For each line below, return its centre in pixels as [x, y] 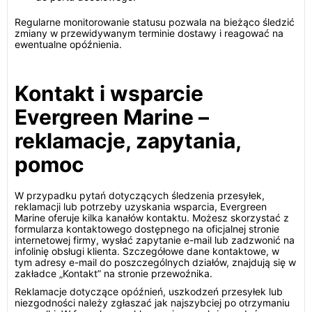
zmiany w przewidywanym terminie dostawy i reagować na [149, 33]
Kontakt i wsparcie [109, 93]
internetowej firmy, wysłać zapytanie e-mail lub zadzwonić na [155, 240]
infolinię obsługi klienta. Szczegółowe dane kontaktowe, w [147, 251]
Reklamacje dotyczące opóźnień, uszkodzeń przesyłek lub [149, 291]
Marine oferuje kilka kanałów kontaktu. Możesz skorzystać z [152, 218]
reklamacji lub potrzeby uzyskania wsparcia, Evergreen [141, 206]
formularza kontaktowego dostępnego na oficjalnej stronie [147, 229]
